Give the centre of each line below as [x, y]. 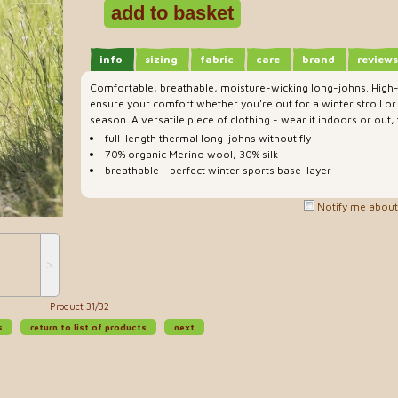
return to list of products [88, 327]
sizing [161, 59]
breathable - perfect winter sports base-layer [218, 171]
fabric [217, 59]
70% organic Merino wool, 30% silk [191, 155]
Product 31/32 [79, 307]
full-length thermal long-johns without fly [208, 139]
